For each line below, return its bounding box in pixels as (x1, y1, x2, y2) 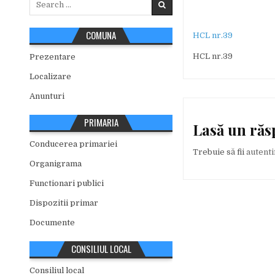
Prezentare (29, 52, 76, 62)
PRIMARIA (83, 115, 118, 130)
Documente (29, 218, 76, 228)
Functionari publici (29, 179, 104, 188)
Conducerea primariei (29, 139, 118, 149)
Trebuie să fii (193, 147, 247, 157)
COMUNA (86, 28, 116, 42)
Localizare (29, 72, 72, 82)
